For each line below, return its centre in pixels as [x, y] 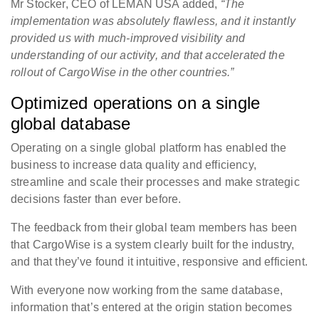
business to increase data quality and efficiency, [134, 165]
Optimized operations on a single [136, 103]
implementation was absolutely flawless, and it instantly [153, 21]
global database [71, 124]
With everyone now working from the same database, [147, 291]
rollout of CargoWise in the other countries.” [122, 73]
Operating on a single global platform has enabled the [149, 148]
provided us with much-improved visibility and [128, 38]
